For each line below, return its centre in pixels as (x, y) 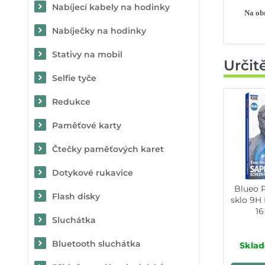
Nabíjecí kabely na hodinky (111, 7)
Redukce (71, 102)
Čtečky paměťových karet (108, 149)
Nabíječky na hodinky (99, 31)
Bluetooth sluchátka (96, 244)
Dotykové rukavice (93, 173)
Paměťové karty (87, 125)
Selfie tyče (74, 78)
